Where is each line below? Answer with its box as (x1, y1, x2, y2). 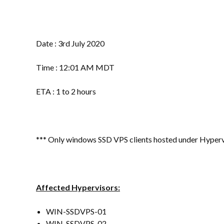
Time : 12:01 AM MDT (36, 62, 114, 72)
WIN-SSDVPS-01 (46, 206, 108, 216)
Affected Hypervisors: (36, 182, 120, 192)
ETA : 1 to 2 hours (36, 86, 96, 96)
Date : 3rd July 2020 (36, 38, 104, 48)
